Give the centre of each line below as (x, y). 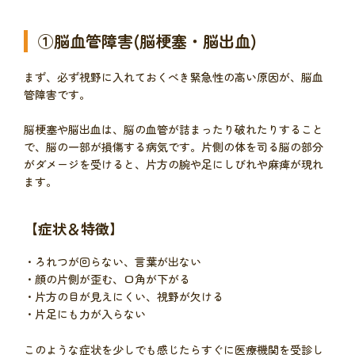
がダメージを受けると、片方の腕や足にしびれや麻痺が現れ (174, 164)
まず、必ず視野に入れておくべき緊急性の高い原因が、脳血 (174, 76)
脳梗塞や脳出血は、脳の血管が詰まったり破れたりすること (174, 130)
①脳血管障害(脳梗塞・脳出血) (147, 40)
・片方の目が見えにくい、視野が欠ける (124, 297)
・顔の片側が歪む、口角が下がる (107, 279)
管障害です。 (57, 94)
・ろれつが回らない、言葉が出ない (113, 262)
